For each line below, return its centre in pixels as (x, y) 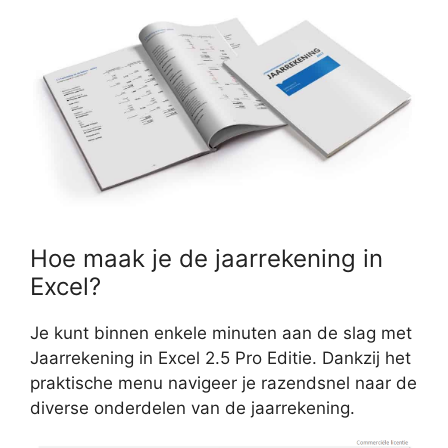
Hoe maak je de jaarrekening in (206, 258)
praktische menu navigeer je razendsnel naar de (223, 382)
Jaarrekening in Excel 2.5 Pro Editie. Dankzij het (220, 357)
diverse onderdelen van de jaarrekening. (192, 407)
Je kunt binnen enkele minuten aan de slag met (221, 332)
